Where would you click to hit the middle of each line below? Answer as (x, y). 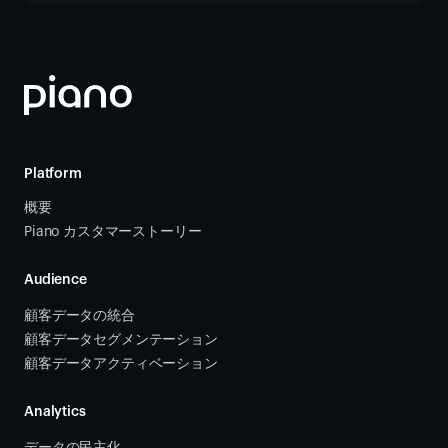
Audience (55, 280)
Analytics (55, 412)
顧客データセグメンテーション (121, 340)
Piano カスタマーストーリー (113, 232)
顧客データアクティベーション (123, 364)
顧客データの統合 (81, 316)
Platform (53, 174)
